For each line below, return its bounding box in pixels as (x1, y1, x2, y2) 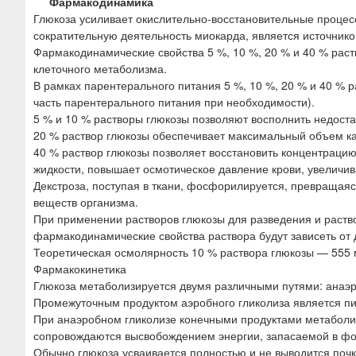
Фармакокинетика (33, 260, 126, 277)
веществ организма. (33, 193, 138, 210)
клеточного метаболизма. (33, 60, 167, 76)
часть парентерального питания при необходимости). (33, 93, 315, 110)
